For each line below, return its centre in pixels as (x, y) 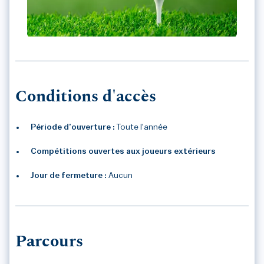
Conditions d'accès (86, 98)
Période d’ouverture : (73, 128)
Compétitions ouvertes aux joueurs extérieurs (123, 152)
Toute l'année (141, 128)
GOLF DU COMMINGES (93, 46)
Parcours (49, 242)
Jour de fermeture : (69, 176)
